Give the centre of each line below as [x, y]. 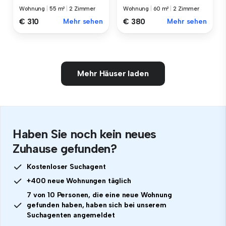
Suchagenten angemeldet [71, 215]
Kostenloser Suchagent [66, 167]
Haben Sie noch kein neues [84, 134]
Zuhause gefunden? [65, 149]
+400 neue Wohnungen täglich [79, 181]
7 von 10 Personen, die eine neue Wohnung [99, 195]
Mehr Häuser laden [113, 74]
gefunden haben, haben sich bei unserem [97, 205]
